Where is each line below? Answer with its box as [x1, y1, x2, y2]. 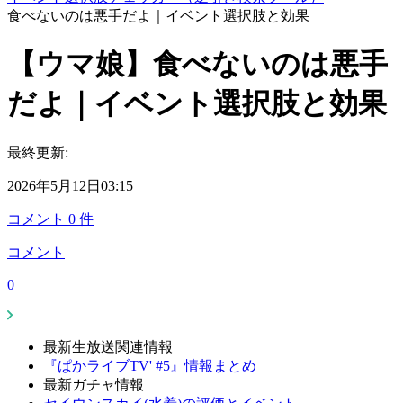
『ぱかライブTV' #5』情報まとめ [43, 357, 256, 373]
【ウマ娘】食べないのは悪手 [7, 48, 388, 81]
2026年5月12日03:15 [7, 177, 133, 193]
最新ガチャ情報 [43, 376, 144, 392]
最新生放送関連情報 [43, 338, 173, 354]
